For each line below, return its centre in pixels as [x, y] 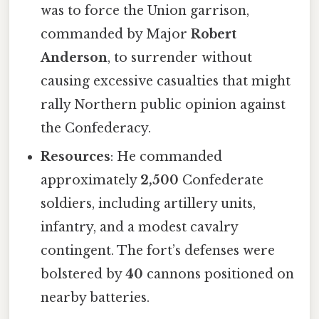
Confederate [221, 180]
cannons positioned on [219, 274]
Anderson [74, 57]
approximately [91, 180]
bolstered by [83, 274]
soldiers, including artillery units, [148, 203]
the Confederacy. [96, 128]
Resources [76, 156]
